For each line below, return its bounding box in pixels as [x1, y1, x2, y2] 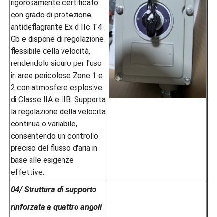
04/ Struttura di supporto [11, 184, 97, 194]
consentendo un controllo [11, 131, 99, 140]
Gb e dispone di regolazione [11, 34, 104, 44]
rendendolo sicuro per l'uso [11, 58, 102, 68]
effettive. [11, 167, 45, 177]
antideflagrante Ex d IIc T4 [11, 22, 102, 31]
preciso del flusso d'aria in [11, 143, 98, 153]
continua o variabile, [11, 119, 77, 128]
